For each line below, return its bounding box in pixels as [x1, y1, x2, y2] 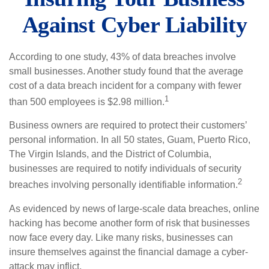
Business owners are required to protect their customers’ [9, 120, 247, 131]
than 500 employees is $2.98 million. [9, 97, 165, 107]
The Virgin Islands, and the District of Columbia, [9, 149, 211, 160]
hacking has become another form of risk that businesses [9, 217, 250, 228]
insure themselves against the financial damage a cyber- [9, 246, 248, 257]
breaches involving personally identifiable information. [9, 180, 238, 190]
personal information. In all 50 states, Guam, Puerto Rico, [9, 134, 250, 145]
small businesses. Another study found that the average [9, 66, 243, 76]
